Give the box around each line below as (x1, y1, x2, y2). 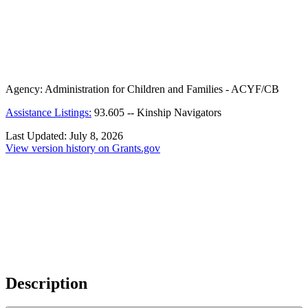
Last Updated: (5, 130, 69, 142)
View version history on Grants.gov (5, 142, 160, 155)
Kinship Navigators (137, 107, 221, 119)
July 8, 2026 (69, 130, 123, 142)
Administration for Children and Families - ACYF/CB (45, 83, 279, 96)
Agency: (5, 83, 45, 96)
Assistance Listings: (5, 107, 91, 119)
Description (5, 274, 87, 293)
